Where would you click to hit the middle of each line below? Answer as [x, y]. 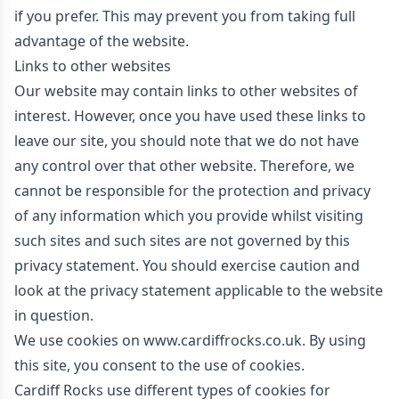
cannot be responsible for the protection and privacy [192, 191]
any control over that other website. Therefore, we [184, 166]
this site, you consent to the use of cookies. [159, 365]
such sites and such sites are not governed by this [182, 240]
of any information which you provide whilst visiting [189, 216]
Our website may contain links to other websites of [186, 91]
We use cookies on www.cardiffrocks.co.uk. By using [190, 340]
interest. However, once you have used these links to [190, 116]
